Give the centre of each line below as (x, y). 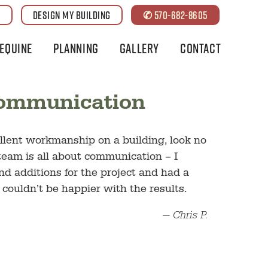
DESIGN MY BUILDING (71, 15)
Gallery (139, 48)
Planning (76, 48)
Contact (201, 48)
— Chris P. (185, 217)
